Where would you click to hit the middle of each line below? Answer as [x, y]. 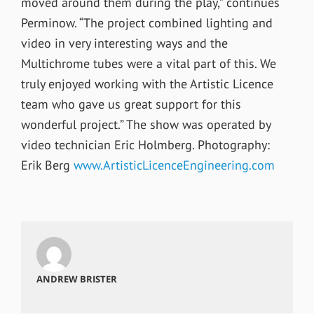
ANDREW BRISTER [76, 279]
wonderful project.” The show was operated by [145, 124]
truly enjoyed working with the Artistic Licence [147, 83]
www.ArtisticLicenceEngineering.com [174, 165]
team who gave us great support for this [131, 104]
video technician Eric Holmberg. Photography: [145, 144]
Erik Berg [47, 165]
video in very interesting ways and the [124, 43]
